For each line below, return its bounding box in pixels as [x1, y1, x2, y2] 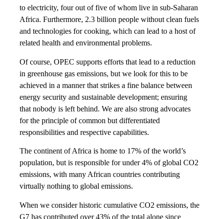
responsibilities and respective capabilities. [20, 128, 149, 136]
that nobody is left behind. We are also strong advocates [20, 104, 191, 113]
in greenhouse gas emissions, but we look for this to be [20, 69, 188, 78]
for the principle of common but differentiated [20, 116, 160, 125]
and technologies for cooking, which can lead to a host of [20, 27, 196, 36]
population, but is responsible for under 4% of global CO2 [20, 158, 198, 167]
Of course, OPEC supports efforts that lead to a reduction [20, 57, 196, 66]
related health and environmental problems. [20, 39, 152, 47]
